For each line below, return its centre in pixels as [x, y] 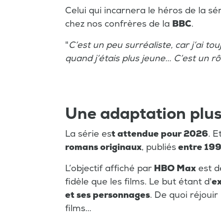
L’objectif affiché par [109, 169]
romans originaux [103, 147]
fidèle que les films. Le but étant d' [138, 182]
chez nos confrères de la [119, 24]
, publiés [159, 147]
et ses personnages [108, 195]
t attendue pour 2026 [160, 134]
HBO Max [174, 169]
